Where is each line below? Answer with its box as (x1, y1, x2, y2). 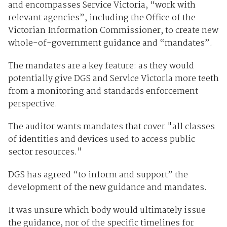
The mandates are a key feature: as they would (8, 59, 194, 73)
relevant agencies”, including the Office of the (8, 11, 196, 25)
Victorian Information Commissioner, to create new (8, 23, 218, 37)
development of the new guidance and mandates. (8, 180, 207, 195)
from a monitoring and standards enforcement (8, 84, 198, 98)
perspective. (8, 97, 57, 111)
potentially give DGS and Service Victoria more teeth (8, 71, 219, 86)
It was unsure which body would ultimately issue (8, 203, 206, 217)
